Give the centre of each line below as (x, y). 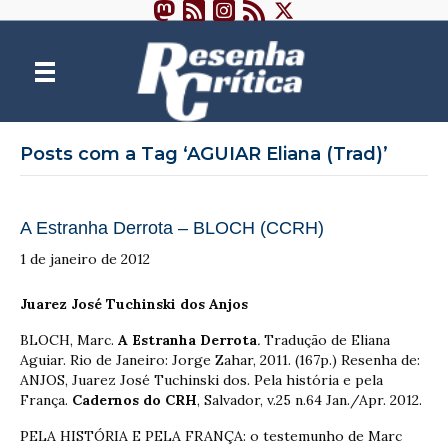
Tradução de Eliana (325, 339)
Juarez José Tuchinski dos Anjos (134, 303)
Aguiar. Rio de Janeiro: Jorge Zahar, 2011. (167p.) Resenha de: (220, 359)
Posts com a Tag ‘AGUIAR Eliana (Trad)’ (204, 153)
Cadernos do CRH (134, 399)
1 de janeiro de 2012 (85, 258)
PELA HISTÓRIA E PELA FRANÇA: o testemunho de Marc (211, 435)
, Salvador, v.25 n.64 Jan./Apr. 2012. (309, 399)
